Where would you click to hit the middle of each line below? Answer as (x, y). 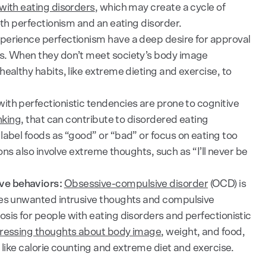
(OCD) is (227, 184)
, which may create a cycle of (160, 7)
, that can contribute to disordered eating (115, 120)
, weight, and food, (203, 232)
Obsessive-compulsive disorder (136, 184)
